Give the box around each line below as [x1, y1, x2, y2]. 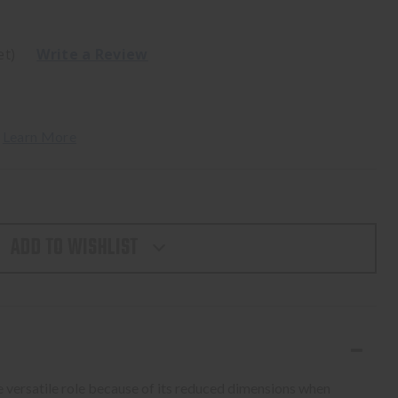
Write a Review [36, 44, 148, 64]
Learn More [2, 128, 77, 145]
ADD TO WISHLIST [10, 231, 139, 265]
